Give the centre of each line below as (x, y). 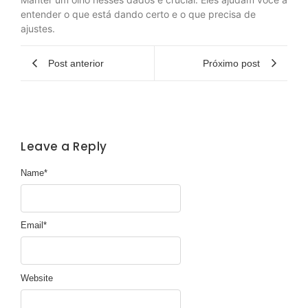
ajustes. (38, 28)
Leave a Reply (64, 147)
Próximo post (231, 63)
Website (37, 278)
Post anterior (76, 63)
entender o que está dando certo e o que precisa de (138, 14)
